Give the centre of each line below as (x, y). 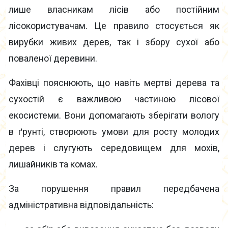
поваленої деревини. (53, 59)
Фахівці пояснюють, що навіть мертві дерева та (114, 83)
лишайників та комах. (53, 164)
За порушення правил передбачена (114, 189)
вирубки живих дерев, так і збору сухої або (114, 42)
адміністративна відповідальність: (81, 205)
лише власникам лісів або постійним (114, 10)
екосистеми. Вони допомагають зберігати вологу (114, 116)
